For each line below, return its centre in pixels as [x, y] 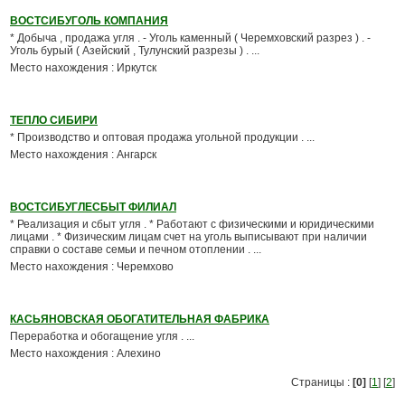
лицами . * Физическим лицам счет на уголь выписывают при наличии [188, 237]
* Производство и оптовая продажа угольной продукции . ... [162, 137]
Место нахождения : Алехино [85, 353]
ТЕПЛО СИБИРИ [54, 120]
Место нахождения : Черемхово [92, 267]
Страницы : [322, 382]
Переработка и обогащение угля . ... [102, 336]
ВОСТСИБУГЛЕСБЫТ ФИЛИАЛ [93, 207]
